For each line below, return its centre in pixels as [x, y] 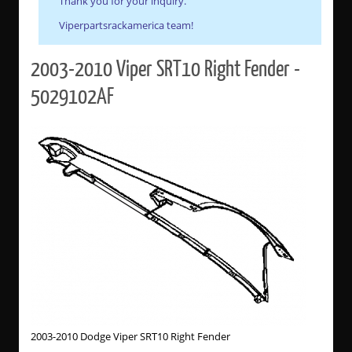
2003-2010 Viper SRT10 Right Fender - [165, 69]
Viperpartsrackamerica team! [128, 25]
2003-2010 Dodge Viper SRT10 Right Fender [130, 337]
